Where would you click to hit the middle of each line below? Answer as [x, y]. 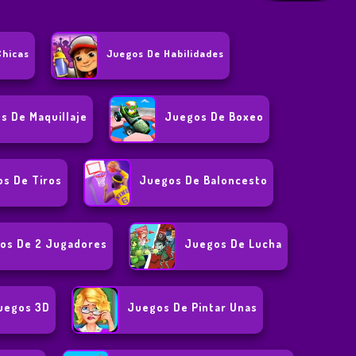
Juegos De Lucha [234, 244]
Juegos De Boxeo [215, 117]
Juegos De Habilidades [166, 54]
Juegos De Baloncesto [204, 180]
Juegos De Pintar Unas [193, 308]
